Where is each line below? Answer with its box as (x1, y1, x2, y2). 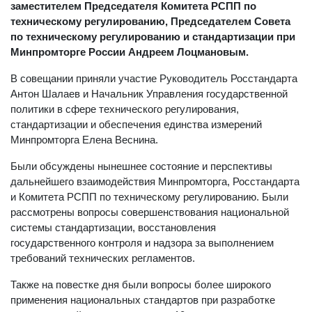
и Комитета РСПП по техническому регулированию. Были (10, 191, 288, 203)
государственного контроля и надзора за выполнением (10, 237, 274, 249)
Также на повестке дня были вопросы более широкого (10, 279, 271, 290)
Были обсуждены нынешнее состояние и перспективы (10, 160, 272, 172)
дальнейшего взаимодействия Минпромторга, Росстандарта (10, 175, 299, 187)
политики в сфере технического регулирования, (10, 103, 239, 115)
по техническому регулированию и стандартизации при (10, 31, 295, 42)
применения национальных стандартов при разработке (10, 294, 275, 306)
